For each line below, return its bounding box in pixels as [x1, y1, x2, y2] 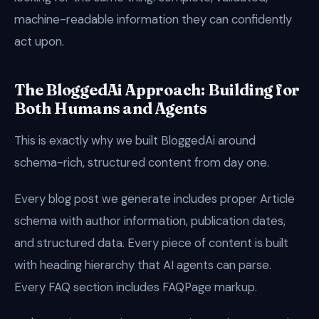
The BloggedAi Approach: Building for [14, 80, 300, 100]
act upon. [14, 33, 64, 49]
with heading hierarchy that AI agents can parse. [14, 257, 271, 273]
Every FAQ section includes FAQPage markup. [14, 279, 257, 295]
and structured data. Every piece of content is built [14, 235, 288, 251]
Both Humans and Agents [14, 99, 208, 118]
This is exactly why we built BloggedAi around [14, 132, 256, 148]
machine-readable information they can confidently [14, 11, 292, 27]
